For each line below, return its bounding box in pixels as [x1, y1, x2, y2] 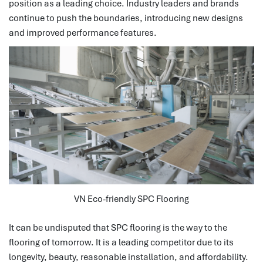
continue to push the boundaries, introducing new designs [9, 12, 243, 24]
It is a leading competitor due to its [96, 236, 234, 248]
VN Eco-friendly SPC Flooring [74, 193, 189, 205]
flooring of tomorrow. [9, 236, 94, 248]
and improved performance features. [9, 26, 157, 39]
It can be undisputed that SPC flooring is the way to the [9, 221, 227, 234]
